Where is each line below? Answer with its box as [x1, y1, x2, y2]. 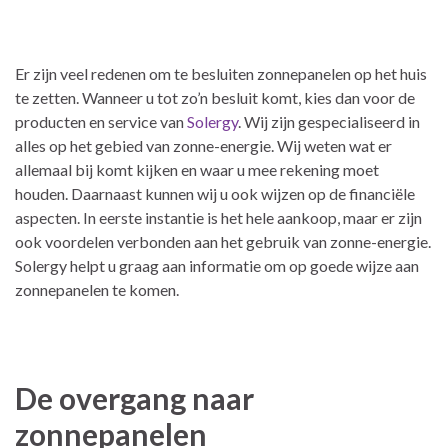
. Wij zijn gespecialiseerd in [238, 111, 420, 131]
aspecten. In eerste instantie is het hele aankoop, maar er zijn [15, 207, 422, 227]
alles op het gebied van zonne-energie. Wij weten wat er [15, 135, 392, 155]
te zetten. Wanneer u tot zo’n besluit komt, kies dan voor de [15, 87, 415, 107]
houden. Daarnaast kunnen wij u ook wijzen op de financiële [15, 183, 415, 203]
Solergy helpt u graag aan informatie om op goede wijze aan [15, 255, 419, 275]
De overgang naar [15, 379, 254, 416]
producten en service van [15, 111, 187, 131]
